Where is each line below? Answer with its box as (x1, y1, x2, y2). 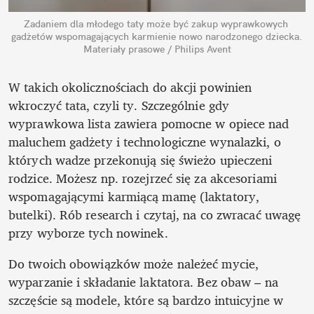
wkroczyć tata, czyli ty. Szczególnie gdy (8, 94, 230, 116)
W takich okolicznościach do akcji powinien (8, 76, 252, 97)
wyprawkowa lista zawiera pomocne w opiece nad (8, 112, 289, 134)
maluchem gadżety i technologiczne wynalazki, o (8, 130, 281, 152)
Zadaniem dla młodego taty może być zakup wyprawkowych (23, 17, 288, 30)
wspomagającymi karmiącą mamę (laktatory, (8, 185, 260, 207)
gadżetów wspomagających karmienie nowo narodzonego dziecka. (11, 29, 303, 43)
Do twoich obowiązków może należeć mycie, (8, 252, 259, 274)
